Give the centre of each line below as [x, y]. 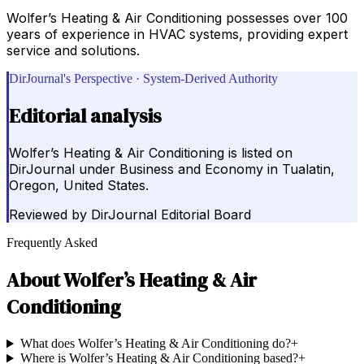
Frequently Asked [52, 243]
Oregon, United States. [79, 186]
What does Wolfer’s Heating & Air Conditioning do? [155, 344]
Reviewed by [48, 215]
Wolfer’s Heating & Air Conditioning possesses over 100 [177, 17]
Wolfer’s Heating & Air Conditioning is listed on [151, 153]
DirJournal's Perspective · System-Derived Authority [143, 78]
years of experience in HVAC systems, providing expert [177, 34]
